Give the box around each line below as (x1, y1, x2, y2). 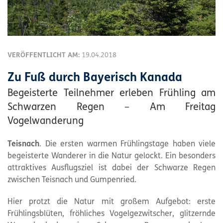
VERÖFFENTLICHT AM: (7, 52, 82, 59)
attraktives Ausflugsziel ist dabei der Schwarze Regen (7, 164, 216, 172)
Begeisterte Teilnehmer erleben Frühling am (7, 89, 216, 99)
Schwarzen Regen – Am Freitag (7, 103, 216, 112)
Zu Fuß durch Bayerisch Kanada (7, 72, 182, 84)
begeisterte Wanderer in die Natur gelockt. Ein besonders (7, 152, 216, 160)
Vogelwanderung (7, 116, 84, 126)
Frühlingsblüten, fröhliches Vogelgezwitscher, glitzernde (7, 210, 216, 218)
